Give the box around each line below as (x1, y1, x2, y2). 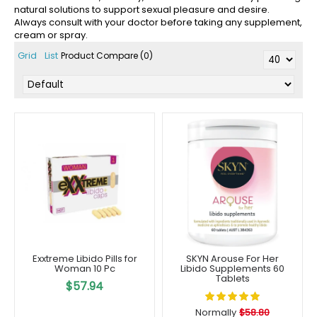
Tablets (215, 272, 250, 285)
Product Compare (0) (61, 50, 153, 62)
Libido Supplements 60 (180, 262, 284, 275)
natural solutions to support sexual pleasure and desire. (14, 3, 270, 16)
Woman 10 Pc (54, 262, 115, 275)
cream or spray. (14, 28, 88, 42)
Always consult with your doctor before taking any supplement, (14, 16, 302, 29)
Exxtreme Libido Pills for (32, 252, 137, 265)
